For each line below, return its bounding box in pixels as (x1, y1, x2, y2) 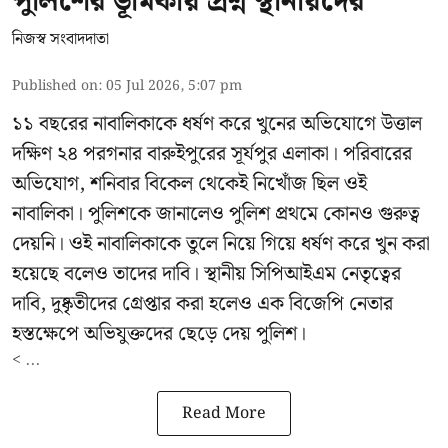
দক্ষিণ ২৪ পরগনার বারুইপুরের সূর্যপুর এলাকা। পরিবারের (12, 137, 412, 170)
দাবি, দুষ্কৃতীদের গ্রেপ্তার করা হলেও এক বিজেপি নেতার (12, 287, 393, 320)
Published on (12, 74, 98, 97)
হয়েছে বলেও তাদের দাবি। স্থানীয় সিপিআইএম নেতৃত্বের (12, 257, 401, 290)
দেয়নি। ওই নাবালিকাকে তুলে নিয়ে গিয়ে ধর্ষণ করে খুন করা (12, 227, 430, 260)
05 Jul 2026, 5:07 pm (106, 74, 242, 97)
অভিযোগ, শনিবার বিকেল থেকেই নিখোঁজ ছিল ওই (12, 167, 367, 200)
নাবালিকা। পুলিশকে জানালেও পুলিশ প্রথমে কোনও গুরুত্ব (12, 197, 420, 230)
